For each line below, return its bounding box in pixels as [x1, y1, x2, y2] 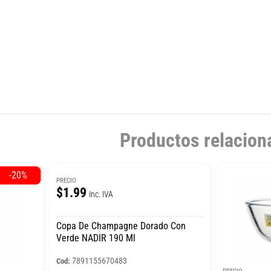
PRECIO [56, 176, 77, 184]
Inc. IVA [89, 189, 114, 199]
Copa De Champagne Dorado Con [56, 220, 186, 232]
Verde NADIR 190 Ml [56, 232, 136, 244]
